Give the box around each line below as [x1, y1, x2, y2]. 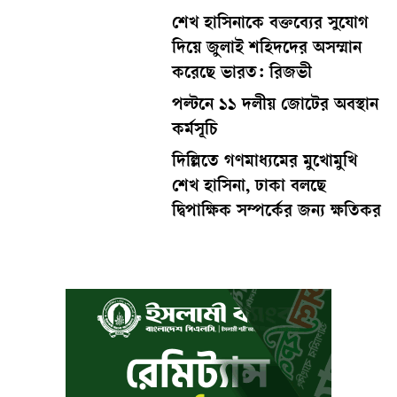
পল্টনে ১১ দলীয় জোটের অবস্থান [172, 96, 379, 116]
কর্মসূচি [172, 121, 219, 141]
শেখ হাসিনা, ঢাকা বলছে [172, 177, 327, 198]
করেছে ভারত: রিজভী [172, 64, 313, 84]
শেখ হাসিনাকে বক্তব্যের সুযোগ [172, 14, 370, 35]
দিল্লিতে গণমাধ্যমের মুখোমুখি [172, 152, 358, 173]
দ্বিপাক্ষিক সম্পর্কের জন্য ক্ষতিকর [172, 202, 382, 222]
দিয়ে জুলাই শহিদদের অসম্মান [172, 39, 362, 59]
